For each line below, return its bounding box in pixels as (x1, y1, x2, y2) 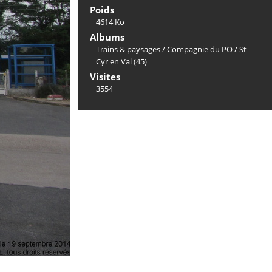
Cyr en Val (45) (96, 56, 147, 67)
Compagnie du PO (167, 44, 233, 55)
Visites (90, 70, 120, 83)
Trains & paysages (96, 44, 160, 55)
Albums (90, 31, 124, 43)
